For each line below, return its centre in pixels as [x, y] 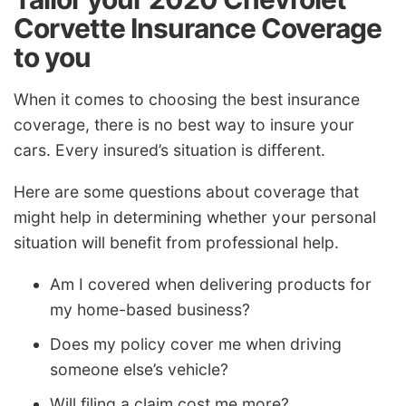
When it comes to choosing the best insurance [187, 100]
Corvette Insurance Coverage [198, 28]
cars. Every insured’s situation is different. [169, 150]
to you [52, 57]
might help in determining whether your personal [195, 217]
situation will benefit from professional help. [176, 243]
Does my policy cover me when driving [196, 343]
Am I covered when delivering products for [211, 284]
